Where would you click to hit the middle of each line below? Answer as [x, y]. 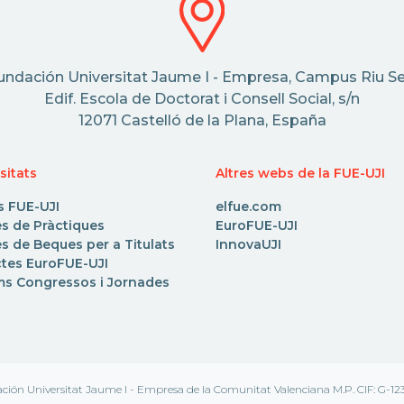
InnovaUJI [248, 245]
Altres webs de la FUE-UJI [300, 174]
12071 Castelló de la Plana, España [202, 121]
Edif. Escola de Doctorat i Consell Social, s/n [202, 99]
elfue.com [248, 207]
